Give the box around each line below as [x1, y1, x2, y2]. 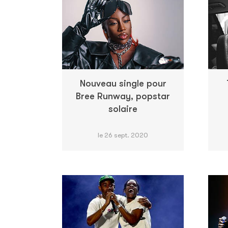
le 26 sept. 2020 [98, 131, 148, 139]
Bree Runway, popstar [76, 91, 170, 101]
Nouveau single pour [79, 78, 166, 89]
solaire [108, 103, 137, 114]
